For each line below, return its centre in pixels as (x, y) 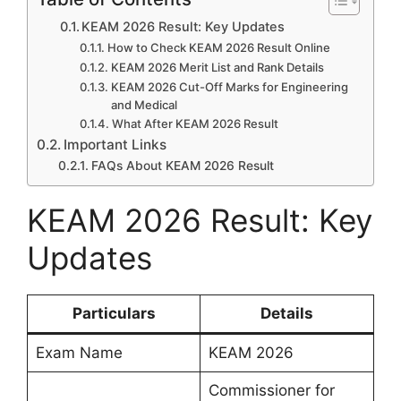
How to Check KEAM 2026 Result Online (219, 48)
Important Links (115, 145)
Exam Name (79, 353)
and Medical (145, 105)
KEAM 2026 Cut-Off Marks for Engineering (230, 87)
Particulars (114, 314)
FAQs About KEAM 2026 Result (182, 166)
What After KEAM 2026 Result (196, 124)
